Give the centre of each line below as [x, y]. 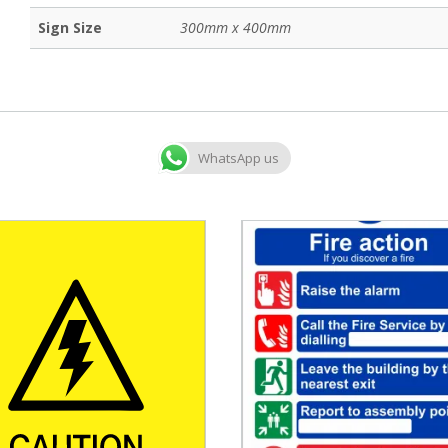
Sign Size [70, 27]
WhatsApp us [238, 158]
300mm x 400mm [236, 27]
